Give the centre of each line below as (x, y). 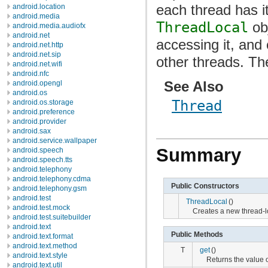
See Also (194, 86)
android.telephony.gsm (50, 188)
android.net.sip (37, 54)
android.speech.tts (42, 160)
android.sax (32, 131)
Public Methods (197, 234)
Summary (199, 155)
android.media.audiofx (49, 26)
